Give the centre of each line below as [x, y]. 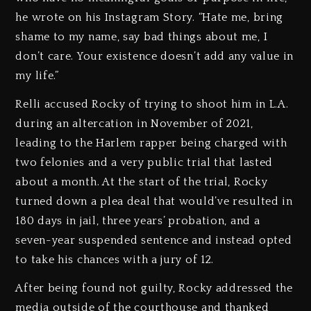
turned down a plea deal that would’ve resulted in [154, 202]
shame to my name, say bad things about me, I [142, 37]
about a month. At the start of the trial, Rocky [142, 182]
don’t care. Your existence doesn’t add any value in [155, 57]
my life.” [37, 76]
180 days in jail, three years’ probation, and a [138, 221]
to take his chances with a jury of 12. [115, 260]
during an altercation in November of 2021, [134, 124]
